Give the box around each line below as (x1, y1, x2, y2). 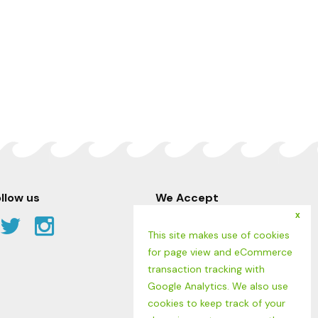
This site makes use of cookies (148, 229, 290, 241)
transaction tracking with (148, 263, 265, 275)
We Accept (155, 190, 219, 206)
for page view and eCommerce (148, 246, 292, 258)
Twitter (27, 211, 100, 241)
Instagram (53, 211, 158, 241)
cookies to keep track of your (148, 297, 285, 309)
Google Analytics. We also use (148, 280, 288, 292)
